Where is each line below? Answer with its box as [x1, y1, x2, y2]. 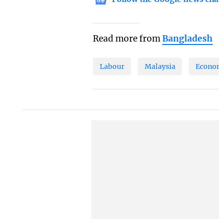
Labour [100, 62, 125, 71]
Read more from [93, 33, 163, 44]
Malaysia [144, 62, 175, 71]
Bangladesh [162, 33, 213, 44]
